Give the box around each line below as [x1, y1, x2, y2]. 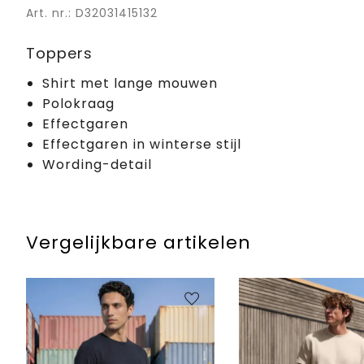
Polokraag [42, 93, 115, 113]
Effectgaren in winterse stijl [42, 134, 241, 154]
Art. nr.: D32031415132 [26, 4, 158, 21]
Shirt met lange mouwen [42, 73, 218, 93]
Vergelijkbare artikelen [26, 229, 251, 255]
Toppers [26, 42, 93, 63]
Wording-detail [42, 154, 152, 174]
